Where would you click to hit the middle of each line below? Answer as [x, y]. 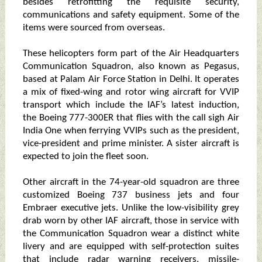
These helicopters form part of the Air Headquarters [131, 54]
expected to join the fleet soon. [85, 157]
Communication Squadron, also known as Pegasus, [131, 67]
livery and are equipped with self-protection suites [131, 247]
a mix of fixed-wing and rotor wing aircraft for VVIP [131, 92]
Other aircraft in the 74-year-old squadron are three [131, 182]
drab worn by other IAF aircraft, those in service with [131, 221]
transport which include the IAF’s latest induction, [131, 105]
